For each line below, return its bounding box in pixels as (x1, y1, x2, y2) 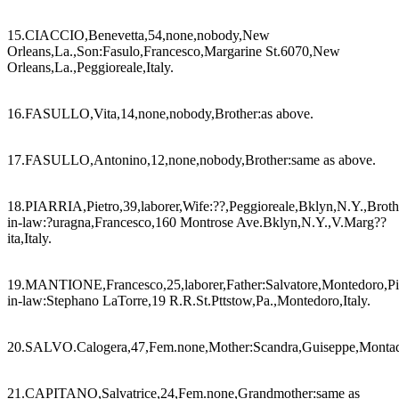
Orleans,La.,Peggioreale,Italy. (7, 59, 174, 75)
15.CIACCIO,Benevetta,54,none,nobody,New (7, 27, 270, 43)
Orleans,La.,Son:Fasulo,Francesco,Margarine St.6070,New (7, 43, 340, 59)
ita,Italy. (7, 230, 52, 246)
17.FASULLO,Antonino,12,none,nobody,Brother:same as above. (7, 151, 376, 167)
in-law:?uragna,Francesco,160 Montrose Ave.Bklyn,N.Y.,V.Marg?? (7, 214, 387, 230)
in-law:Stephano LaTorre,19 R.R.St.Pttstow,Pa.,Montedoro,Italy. (7, 292, 370, 308)
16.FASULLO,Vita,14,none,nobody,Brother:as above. (7, 105, 313, 121)
